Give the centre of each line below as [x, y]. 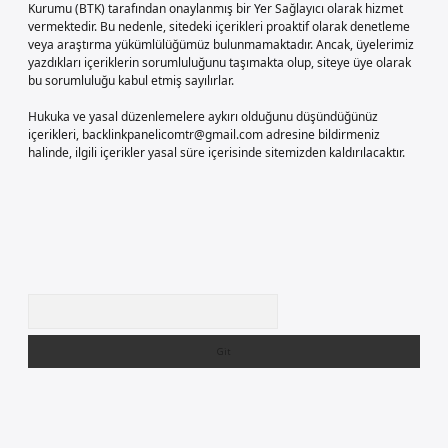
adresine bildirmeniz [321, 134]
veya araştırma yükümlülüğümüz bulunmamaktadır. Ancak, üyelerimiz [221, 44]
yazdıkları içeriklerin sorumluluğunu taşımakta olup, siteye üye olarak [219, 62]
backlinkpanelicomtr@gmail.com [172, 134]
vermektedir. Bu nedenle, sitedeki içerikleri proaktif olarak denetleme [219, 26]
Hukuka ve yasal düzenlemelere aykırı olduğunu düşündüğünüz [203, 116]
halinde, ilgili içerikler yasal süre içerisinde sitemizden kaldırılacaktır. [216, 152]
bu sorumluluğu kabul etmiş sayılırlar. [131, 80]
